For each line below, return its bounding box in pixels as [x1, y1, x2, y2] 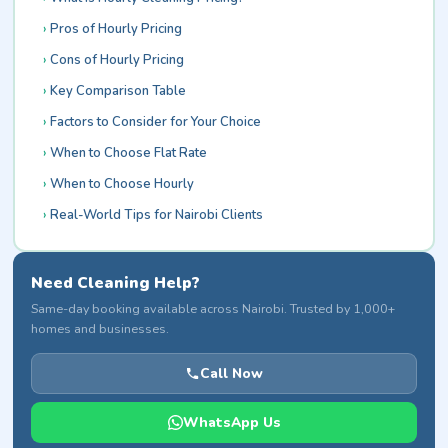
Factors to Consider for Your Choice [49, 112, 261, 131]
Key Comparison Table [49, 81, 186, 100]
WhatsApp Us [182, 413, 281, 432]
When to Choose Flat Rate [49, 143, 207, 162]
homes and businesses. [31, 320, 170, 337]
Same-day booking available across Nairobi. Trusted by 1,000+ [31, 300, 396, 317]
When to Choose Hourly [49, 174, 194, 193]
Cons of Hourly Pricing [49, 50, 184, 69]
